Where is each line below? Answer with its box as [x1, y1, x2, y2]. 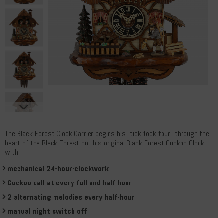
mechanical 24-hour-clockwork [7, 164, 109, 173]
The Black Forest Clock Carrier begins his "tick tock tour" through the [5, 129, 209, 138]
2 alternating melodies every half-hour [7, 192, 134, 201]
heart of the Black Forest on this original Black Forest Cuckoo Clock [5, 138, 204, 147]
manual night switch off [7, 206, 87, 216]
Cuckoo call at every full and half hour [7, 178, 132, 187]
